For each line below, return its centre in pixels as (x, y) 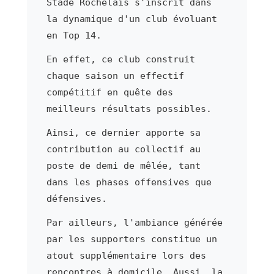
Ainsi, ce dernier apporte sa (123, 132)
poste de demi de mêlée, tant (123, 165)
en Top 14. (74, 35)
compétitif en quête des (109, 92)
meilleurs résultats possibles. (129, 109)
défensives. (76, 198)
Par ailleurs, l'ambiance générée (134, 222)
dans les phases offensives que (129, 182)
